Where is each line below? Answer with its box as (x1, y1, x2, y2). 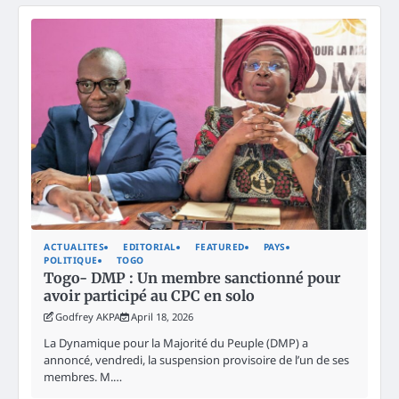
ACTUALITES (44, 240, 104, 254)
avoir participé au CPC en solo (44, 287, 255, 305)
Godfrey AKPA (55, 310, 120, 324)
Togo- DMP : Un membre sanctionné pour (44, 269, 340, 288)
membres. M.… (44, 369, 122, 386)
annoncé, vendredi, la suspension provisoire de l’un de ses (44, 352, 349, 369)
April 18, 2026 (131, 310, 193, 324)
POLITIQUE (44, 254, 98, 267)
